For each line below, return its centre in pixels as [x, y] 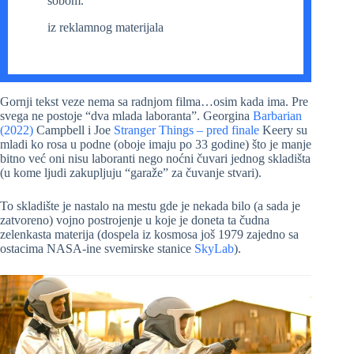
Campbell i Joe [73, 130]
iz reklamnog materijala [105, 28]
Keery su [283, 130]
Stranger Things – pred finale [186, 130]
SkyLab [214, 249]
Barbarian [277, 116]
